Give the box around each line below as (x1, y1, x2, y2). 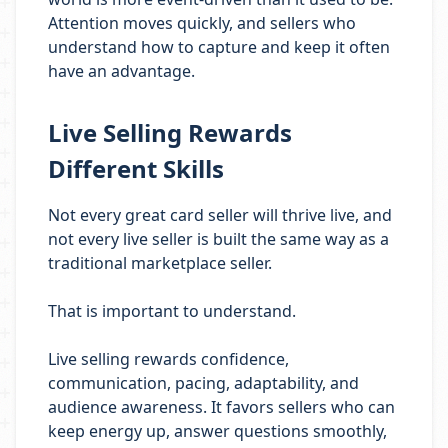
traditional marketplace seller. (48, 252, 272, 274)
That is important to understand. (48, 300, 296, 322)
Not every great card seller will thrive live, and (48, 204, 392, 226)
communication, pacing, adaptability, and (48, 372, 359, 394)
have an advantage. (48, 60, 195, 82)
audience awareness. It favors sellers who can (48, 396, 395, 418)
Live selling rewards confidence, (48, 348, 289, 370)
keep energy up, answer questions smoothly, (48, 420, 387, 442)
